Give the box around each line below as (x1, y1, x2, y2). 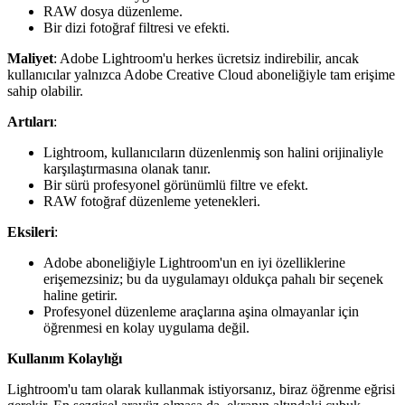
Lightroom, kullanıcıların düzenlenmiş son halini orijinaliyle (43, 145, 383, 161)
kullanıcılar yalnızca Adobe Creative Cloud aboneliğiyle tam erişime (7, 67, 395, 83)
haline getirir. (43, 287, 118, 304)
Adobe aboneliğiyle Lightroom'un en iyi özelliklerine (43, 255, 345, 271)
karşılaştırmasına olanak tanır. (43, 161, 211, 177)
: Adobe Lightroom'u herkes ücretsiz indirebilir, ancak (53, 51, 359, 67)
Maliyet (7, 51, 53, 67)
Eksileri (7, 224, 54, 240)
